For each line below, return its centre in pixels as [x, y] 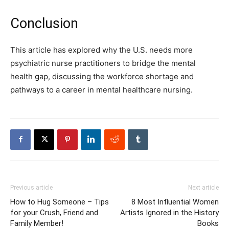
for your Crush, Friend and [54, 212]
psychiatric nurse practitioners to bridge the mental [103, 63]
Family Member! [37, 223]
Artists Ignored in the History [169, 212]
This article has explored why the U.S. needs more [101, 50]
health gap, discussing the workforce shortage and [102, 76]
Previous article [31, 187]
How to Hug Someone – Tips [60, 202]
